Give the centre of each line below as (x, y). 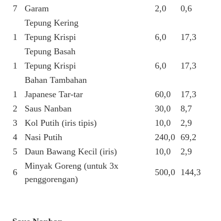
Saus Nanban (48, 109)
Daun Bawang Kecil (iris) (71, 152)
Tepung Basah (50, 52)
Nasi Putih (43, 137)
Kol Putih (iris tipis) (60, 123)
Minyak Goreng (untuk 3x (71, 166)
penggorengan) (51, 179)
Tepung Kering (51, 23)
